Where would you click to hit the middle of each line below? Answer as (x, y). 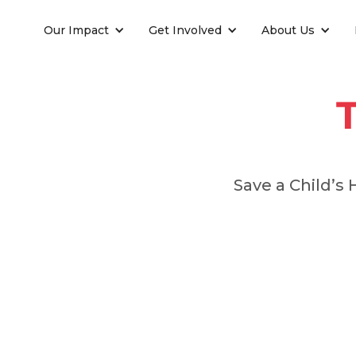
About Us (288, 30)
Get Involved (185, 30)
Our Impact (76, 30)
